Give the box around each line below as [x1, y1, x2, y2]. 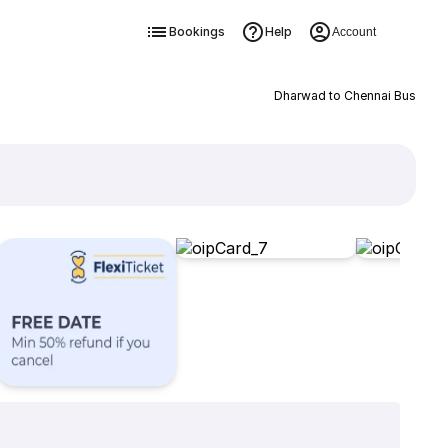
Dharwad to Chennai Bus [273, 88, 416, 103]
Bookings [168, 24, 225, 39]
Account [331, 25, 376, 39]
